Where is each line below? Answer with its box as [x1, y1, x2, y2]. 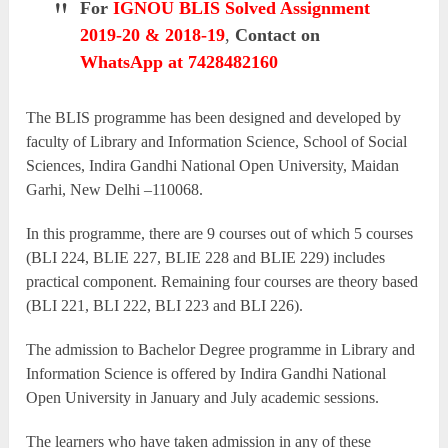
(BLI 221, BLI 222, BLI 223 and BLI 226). [26, 296, 304, 314]
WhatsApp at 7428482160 [80, 51, 279, 72]
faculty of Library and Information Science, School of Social [26, 132, 408, 150]
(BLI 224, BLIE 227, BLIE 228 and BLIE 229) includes [26, 248, 386, 266]
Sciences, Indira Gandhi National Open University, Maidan [26, 156, 400, 174]
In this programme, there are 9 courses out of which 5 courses [26, 224, 414, 242]
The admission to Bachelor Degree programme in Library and [26, 340, 416, 358]
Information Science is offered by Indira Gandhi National [26, 364, 387, 382]
